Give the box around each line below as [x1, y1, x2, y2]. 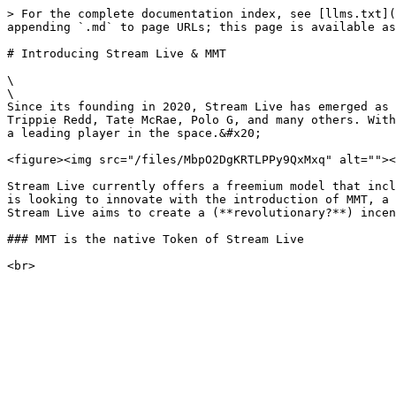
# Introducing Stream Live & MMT [7, 47, 226, 60]
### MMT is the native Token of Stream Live [7, 232, 304, 246]
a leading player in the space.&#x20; [7, 126, 262, 140]
